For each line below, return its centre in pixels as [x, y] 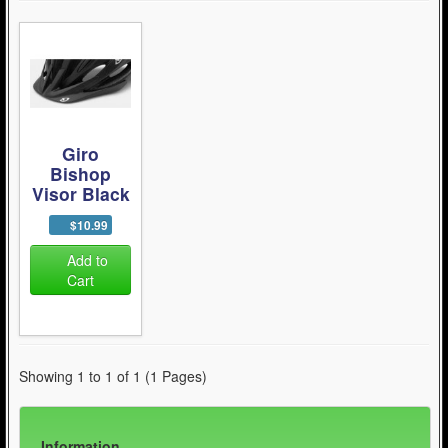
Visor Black [80, 193]
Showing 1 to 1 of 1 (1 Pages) [113, 376]
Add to [87, 260]
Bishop [80, 173]
